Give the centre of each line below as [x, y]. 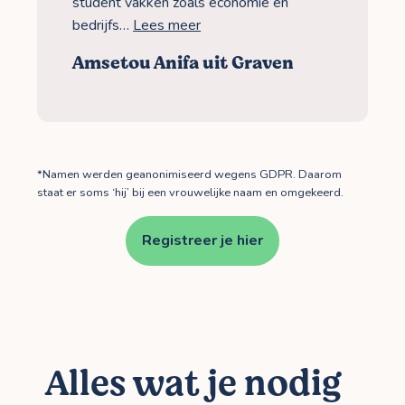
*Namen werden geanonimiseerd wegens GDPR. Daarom [189, 174]
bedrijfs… [103, 26]
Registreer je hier [202, 240]
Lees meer [167, 26]
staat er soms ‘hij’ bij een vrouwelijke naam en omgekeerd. [190, 193]
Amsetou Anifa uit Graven [184, 63]
